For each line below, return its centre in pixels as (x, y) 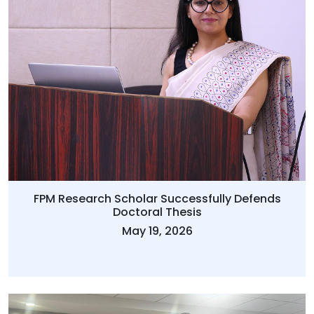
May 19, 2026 (157, 231)
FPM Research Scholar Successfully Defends (157, 199)
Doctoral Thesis (157, 212)
